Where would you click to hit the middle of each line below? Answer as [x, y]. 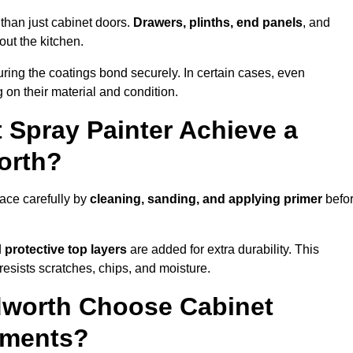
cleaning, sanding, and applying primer [206, 199]
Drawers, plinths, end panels [218, 23]
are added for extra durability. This [223, 250]
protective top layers [66, 250]
